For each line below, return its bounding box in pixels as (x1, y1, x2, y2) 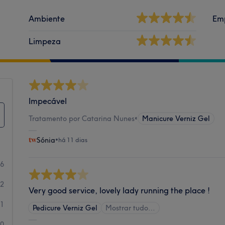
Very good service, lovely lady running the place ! (29, 185, 210, 195)
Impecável (29, 95, 67, 106)
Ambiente (29, 13, 65, 24)
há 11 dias (58, 136, 88, 144)
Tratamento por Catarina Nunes (29, 114, 135, 123)
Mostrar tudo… (105, 203, 156, 212)
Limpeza (29, 36, 61, 46)
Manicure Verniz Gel (142, 114, 210, 123)
